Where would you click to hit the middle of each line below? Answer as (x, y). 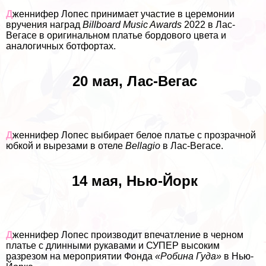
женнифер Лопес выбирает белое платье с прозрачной (134, 135)
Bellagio (143, 145)
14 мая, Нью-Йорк (134, 180)
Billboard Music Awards (132, 24)
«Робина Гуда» (187, 256)
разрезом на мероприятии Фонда (79, 256)
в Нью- (237, 256)
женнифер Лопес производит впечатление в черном (128, 235)
